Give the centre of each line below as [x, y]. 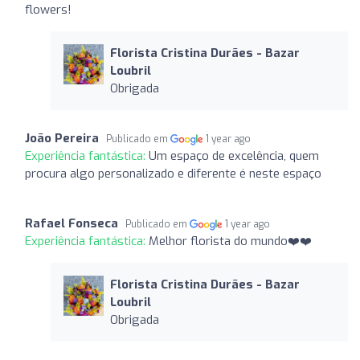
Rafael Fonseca [72, 223]
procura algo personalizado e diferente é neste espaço [173, 173]
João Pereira [62, 138]
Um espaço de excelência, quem [234, 155]
